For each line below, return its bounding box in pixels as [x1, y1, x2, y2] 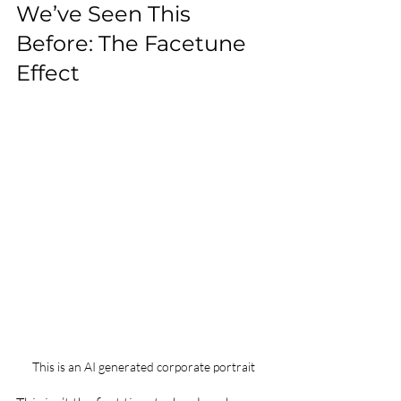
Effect [16, 60, 80, 86]
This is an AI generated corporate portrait [31, 359, 255, 374]
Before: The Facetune [16, 30, 252, 56]
